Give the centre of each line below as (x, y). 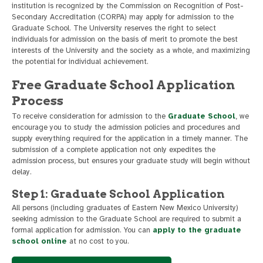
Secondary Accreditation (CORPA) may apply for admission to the (123, 17)
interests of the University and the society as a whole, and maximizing (131, 51)
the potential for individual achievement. (80, 62)
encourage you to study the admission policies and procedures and (126, 128)
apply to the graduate (197, 230)
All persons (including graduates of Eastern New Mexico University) (125, 208)
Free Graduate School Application (123, 85)
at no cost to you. (98, 242)
